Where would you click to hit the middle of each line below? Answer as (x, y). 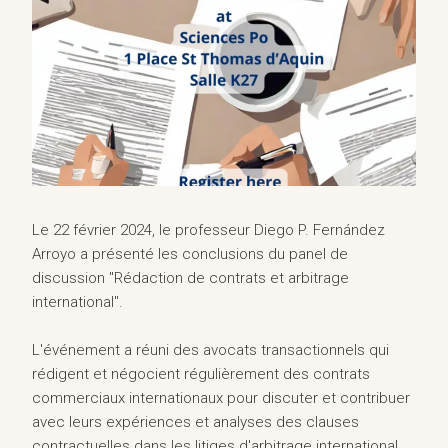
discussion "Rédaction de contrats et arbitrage (190, 278)
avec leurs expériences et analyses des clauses (195, 422)
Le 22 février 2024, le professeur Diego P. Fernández (208, 230)
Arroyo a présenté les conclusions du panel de (190, 254)
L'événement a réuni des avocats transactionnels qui (210, 350)
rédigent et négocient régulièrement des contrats (201, 374)
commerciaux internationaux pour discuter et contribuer (221, 398)
